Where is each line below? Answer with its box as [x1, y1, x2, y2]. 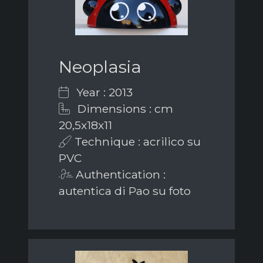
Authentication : [73, 167, 166, 181]
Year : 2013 [73, 85, 133, 99]
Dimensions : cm [75, 101, 173, 116]
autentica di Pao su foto [59, 183, 191, 198]
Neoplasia [59, 56, 141, 77]
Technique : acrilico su [72, 134, 201, 149]
